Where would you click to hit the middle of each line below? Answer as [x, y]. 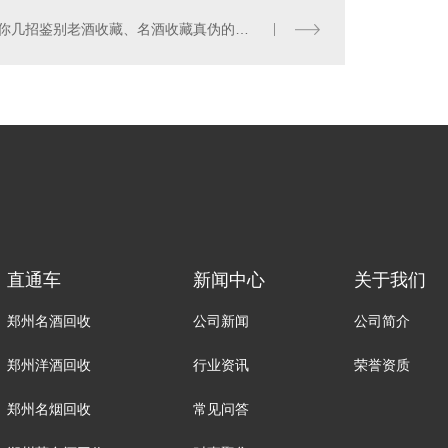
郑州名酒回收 [48, 321]
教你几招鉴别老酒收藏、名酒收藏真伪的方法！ [242, 29]
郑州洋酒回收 [48, 365]
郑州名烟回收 [48, 409]
